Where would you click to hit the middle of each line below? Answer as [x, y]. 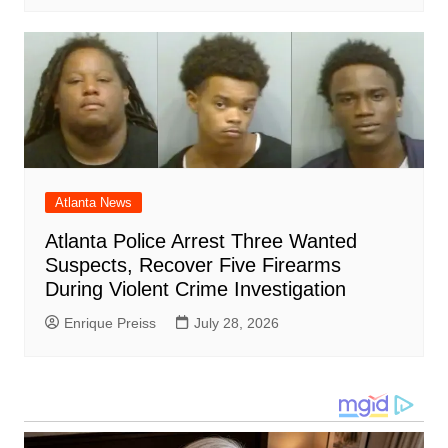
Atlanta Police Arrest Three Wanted [200, 241]
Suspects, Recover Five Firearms [192, 265]
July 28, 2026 [236, 323]
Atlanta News [93, 203]
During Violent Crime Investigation [195, 289]
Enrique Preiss [109, 323]
